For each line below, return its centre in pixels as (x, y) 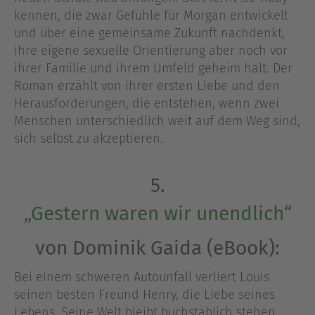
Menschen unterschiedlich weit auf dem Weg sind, (157, 121)
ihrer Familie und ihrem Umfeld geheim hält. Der (153, 69)
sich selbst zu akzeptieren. (89, 139)
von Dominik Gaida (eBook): (157, 248)
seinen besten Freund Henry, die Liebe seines (144, 295)
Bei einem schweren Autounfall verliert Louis (142, 277)
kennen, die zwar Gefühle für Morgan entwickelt (151, 16)
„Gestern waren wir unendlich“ (157, 214)
